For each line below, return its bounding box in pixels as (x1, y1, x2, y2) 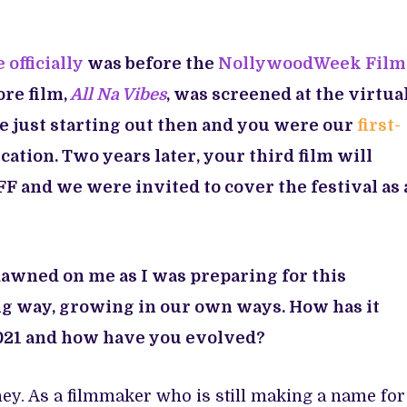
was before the (87, 54, 218, 73)
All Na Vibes (70, 84, 166, 104)
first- (357, 115, 401, 134)
